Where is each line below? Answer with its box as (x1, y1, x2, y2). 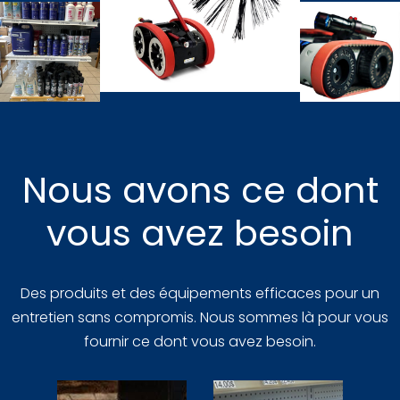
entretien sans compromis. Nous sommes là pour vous (12, 306, 388, 328)
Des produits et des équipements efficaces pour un (21, 282, 379, 304)
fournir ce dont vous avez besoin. (84, 330, 316, 352)
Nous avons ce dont (21, 164, 379, 215)
